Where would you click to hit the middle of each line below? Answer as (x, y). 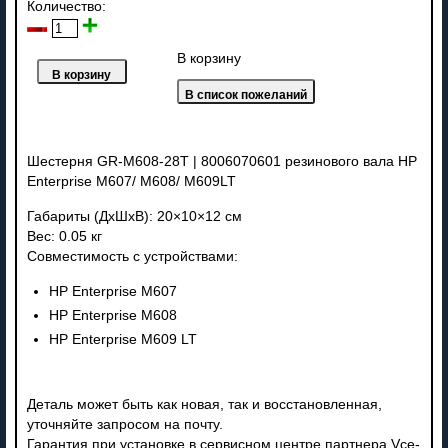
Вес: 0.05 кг (64, 236)
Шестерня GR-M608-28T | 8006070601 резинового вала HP (221, 161)
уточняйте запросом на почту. (124, 424)
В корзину (208, 58)
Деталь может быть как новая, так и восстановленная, (204, 404)
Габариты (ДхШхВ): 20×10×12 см (134, 216)
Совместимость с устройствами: (132, 256)
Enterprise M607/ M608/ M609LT (131, 181)
